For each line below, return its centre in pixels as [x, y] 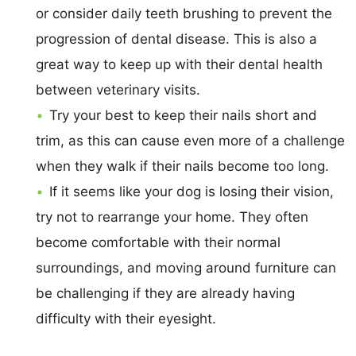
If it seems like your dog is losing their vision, [192, 191]
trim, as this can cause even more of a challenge [190, 140]
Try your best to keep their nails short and [183, 115]
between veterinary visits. [118, 89]
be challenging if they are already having [165, 293]
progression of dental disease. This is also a [176, 39]
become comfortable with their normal [158, 242]
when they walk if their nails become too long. [182, 166]
